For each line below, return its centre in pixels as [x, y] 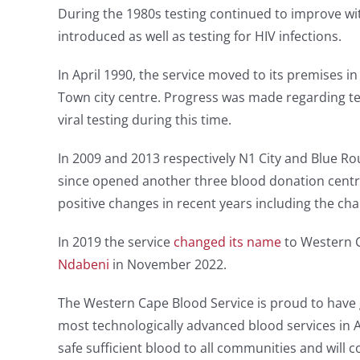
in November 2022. [168, 265]
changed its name [227, 242]
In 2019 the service [115, 242]
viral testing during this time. [144, 120]
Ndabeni [83, 265]
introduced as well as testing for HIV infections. [199, 37]
